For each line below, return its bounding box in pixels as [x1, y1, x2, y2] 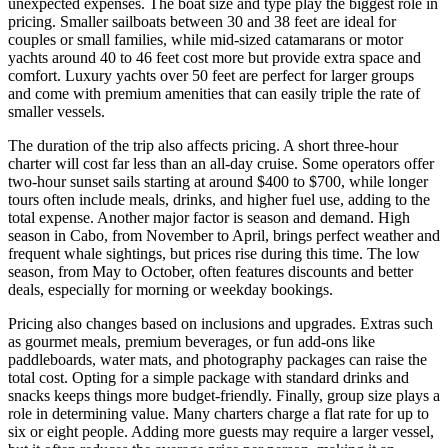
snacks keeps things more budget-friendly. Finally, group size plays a [8, 387, 440, 405]
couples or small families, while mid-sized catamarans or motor [8, 31, 403, 49]
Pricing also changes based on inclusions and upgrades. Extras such [8, 315, 433, 333]
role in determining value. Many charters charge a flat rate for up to [8, 405, 429, 423]
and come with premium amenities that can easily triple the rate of [8, 85, 420, 103]
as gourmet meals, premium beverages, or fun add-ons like [8, 333, 375, 351]
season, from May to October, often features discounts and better [8, 263, 413, 281]
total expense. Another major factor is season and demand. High [8, 209, 410, 227]
